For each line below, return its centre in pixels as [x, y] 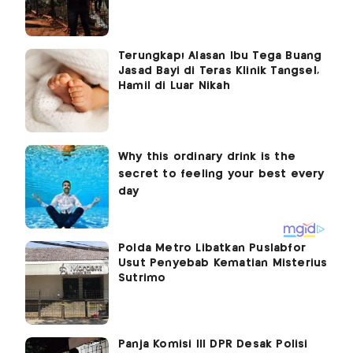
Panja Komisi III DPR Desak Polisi [213, 345]
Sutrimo [142, 279]
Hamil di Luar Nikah [174, 86]
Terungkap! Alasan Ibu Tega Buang [220, 56]
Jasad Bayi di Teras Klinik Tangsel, [219, 71]
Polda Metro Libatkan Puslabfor [212, 249]
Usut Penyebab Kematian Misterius [223, 264]
